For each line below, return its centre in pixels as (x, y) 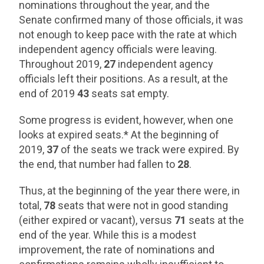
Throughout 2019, (62, 64)
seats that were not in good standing (142, 205)
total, (32, 205)
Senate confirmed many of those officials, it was (131, 20)
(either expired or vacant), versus (96, 220)
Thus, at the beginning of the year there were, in (130, 191)
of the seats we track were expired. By (149, 149)
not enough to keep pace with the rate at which (128, 34)
